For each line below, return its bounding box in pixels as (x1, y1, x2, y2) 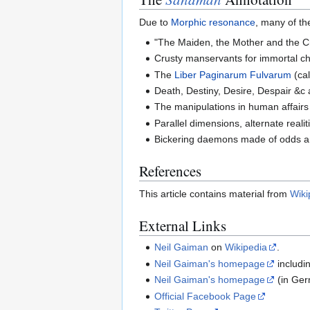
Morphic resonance (171, 16, 255, 28)
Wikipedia (225, 241, 268, 253)
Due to (139, 16, 171, 28)
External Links (139, 216, 226, 236)
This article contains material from (139, 188, 290, 200)
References (139, 161, 201, 181)
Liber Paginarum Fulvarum (174, 69, 292, 80)
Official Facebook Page (154, 290, 257, 302)
